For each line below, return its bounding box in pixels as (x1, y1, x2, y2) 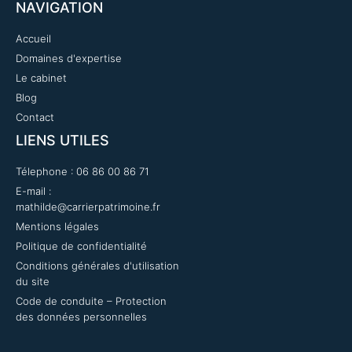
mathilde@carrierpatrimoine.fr (16, 200, 160, 213)
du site (16, 275, 49, 288)
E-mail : (16, 185, 51, 197)
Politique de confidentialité (16, 240, 147, 252)
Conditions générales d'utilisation (16, 259, 179, 272)
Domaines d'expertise (16, 52, 122, 64)
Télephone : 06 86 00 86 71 (16, 165, 149, 178)
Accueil (16, 32, 51, 45)
